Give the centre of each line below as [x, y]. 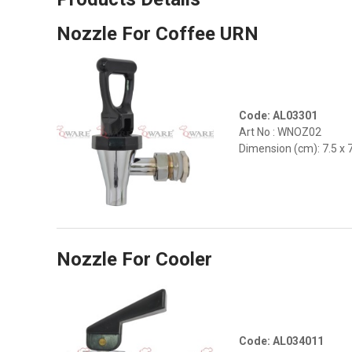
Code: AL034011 [281, 341]
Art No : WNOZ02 [280, 132]
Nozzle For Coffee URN [158, 34]
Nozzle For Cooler [134, 259]
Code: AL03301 [278, 115]
